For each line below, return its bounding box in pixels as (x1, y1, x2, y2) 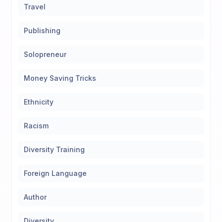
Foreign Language (24, 169, 87, 177)
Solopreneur (24, 50, 66, 58)
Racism (24, 121, 49, 130)
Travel (24, 2, 46, 11)
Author (24, 193, 47, 201)
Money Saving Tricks (24, 74, 96, 82)
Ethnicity (24, 98, 54, 106)
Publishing (24, 26, 60, 35)
